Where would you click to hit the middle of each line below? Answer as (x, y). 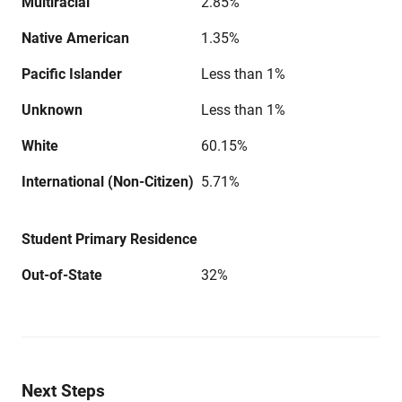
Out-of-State (62, 275)
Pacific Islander (72, 74)
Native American (75, 38)
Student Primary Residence (109, 239)
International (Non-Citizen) (108, 182)
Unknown (52, 110)
